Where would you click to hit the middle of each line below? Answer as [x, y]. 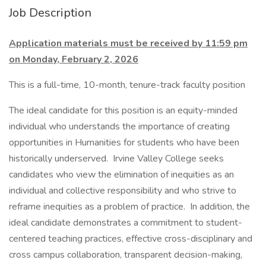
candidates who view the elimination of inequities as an [121, 175]
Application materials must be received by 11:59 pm [128, 43]
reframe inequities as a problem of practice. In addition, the [129, 207]
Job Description [50, 13]
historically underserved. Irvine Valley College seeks [116, 159]
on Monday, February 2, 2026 [74, 59]
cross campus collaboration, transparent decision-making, [126, 255]
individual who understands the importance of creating [119, 126]
